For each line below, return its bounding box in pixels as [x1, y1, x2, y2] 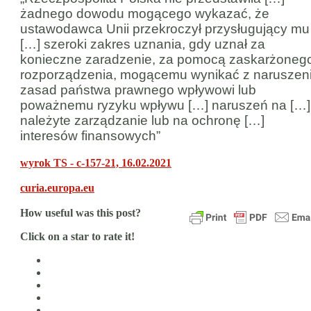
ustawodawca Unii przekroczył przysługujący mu [20, 22, 310, 37]
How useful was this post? [20, 206, 141, 219]
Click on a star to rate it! [20, 230, 135, 242]
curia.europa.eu [20, 181, 94, 194]
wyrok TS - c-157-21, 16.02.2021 [20, 156, 171, 169]
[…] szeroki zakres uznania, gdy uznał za [20, 37, 265, 52]
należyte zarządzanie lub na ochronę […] [20, 113, 264, 128]
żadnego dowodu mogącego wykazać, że [20, 6, 269, 22]
